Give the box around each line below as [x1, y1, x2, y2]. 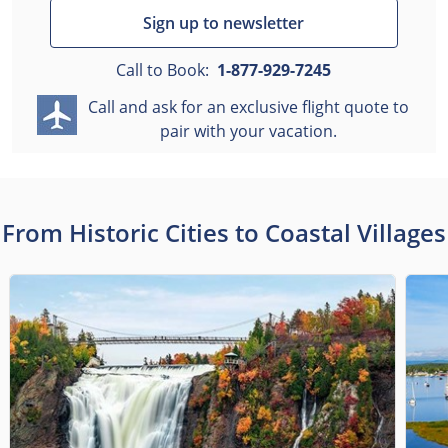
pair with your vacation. [160, 120, 338, 142]
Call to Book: [116, 59, 214, 81]
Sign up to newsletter [143, 12, 305, 34]
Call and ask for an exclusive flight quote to [88, 96, 410, 118]
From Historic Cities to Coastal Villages [2, 216, 446, 249]
